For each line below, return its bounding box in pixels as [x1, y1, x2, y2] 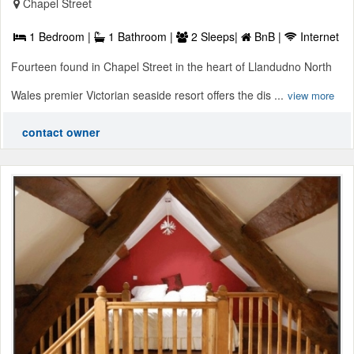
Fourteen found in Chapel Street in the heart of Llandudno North [11, 58, 332, 74]
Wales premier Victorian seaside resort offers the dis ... [11, 86, 284, 103]
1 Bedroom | [26, 28, 94, 44]
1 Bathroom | [105, 28, 176, 44]
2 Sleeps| [188, 28, 241, 44]
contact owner [22, 123, 100, 140]
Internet [297, 28, 339, 44]
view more [288, 87, 334, 103]
